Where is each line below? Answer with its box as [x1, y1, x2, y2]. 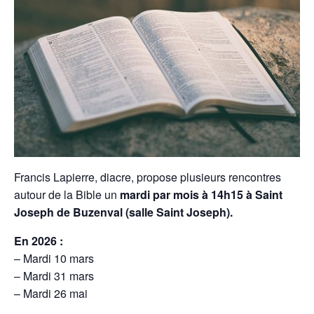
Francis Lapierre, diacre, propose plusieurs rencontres [14, 168, 281, 185]
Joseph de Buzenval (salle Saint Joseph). [14, 203, 233, 220]
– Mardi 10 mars [14, 250, 94, 266]
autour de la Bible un [14, 186, 120, 203]
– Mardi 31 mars [14, 267, 94, 284]
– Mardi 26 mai [14, 285, 88, 301]
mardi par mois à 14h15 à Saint [120, 186, 282, 203]
